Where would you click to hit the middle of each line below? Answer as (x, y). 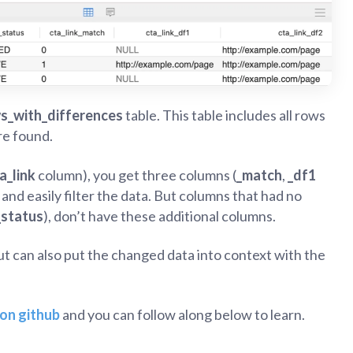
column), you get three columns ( (136, 175)
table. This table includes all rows (224, 115)
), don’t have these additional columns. (160, 216)
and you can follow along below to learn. (182, 314)
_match (259, 175)
